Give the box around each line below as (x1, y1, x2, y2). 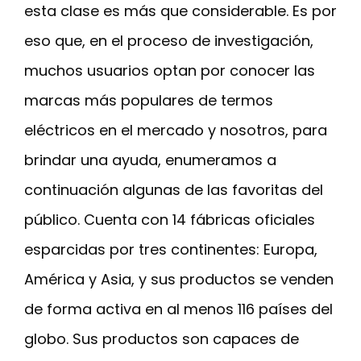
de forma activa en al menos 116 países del (24, 299, 333, 320)
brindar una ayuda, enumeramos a (24, 150, 276, 171)
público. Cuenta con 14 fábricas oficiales (24, 210, 315, 230)
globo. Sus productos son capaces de (24, 329, 299, 350)
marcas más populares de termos (24, 90, 273, 111)
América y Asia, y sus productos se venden (24, 269, 334, 290)
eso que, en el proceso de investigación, (24, 31, 313, 52)
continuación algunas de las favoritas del (24, 180, 323, 201)
